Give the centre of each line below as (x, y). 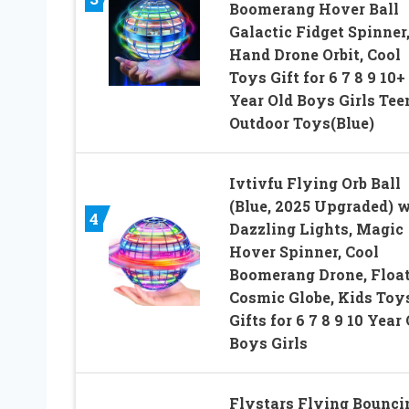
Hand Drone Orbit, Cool (315, 55)
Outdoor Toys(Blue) (301, 123)
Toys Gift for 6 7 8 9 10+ (317, 78)
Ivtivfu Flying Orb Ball (315, 184)
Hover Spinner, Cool (304, 252)
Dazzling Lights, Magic (316, 229)
